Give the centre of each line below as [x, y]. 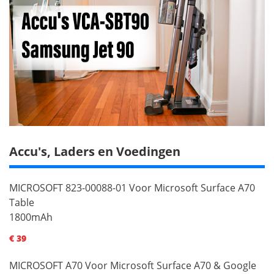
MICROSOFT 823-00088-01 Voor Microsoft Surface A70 [132, 187]
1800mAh [31, 217]
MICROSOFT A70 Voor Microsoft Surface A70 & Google [133, 265]
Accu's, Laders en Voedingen [95, 151]
